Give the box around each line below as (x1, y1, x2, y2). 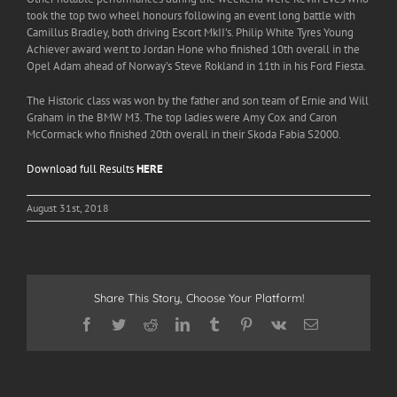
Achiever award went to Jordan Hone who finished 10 (27, 42, 284, 58)
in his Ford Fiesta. (280, 58, 366, 74)
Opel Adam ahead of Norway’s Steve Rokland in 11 (27, 58, 270, 74)
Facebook (92, 315, 148, 331)
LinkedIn (188, 315, 240, 331)
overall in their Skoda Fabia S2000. (172, 127, 341, 143)
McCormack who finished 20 (27, 127, 162, 143)
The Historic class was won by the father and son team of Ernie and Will (27, 93, 369, 109)
